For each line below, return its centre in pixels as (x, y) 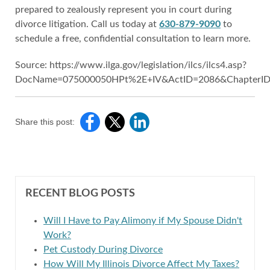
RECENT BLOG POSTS (80, 193)
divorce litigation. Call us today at (87, 24)
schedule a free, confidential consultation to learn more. (133, 39)
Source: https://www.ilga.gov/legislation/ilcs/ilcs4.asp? (131, 65)
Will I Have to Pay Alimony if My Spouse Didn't (143, 221)
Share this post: (45, 122)
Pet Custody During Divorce (103, 250)
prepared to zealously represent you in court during (123, 10)
